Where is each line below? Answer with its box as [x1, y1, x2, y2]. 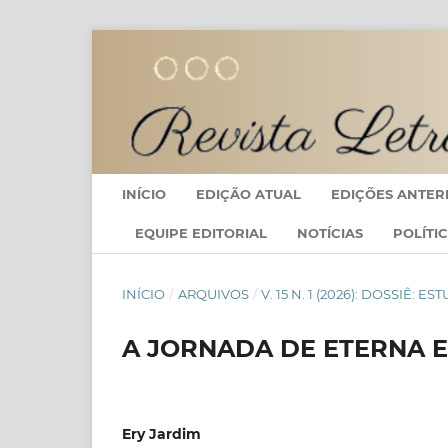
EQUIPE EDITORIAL [135, 225, 267, 242]
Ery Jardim [122, 425, 201, 444]
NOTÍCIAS [297, 225, 363, 242]
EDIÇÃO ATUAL [196, 185, 301, 202]
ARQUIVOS [177, 286, 249, 303]
